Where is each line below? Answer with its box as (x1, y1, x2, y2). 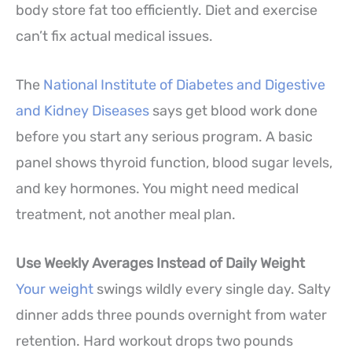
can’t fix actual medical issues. (16, 27, 213, 46)
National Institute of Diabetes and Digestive (40, 76, 325, 94)
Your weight (16, 280, 93, 298)
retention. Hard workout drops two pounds (16, 332, 293, 350)
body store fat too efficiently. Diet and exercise (16, 2, 317, 20)
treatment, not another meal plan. (16, 206, 236, 224)
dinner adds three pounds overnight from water (16, 306, 327, 324)
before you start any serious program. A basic (16, 128, 313, 146)
